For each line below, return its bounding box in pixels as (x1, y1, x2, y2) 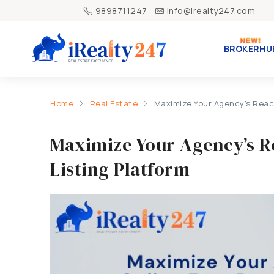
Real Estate (89, 98, 138, 109)
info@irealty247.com (166, 5, 255, 17)
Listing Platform (50, 157, 190, 182)
